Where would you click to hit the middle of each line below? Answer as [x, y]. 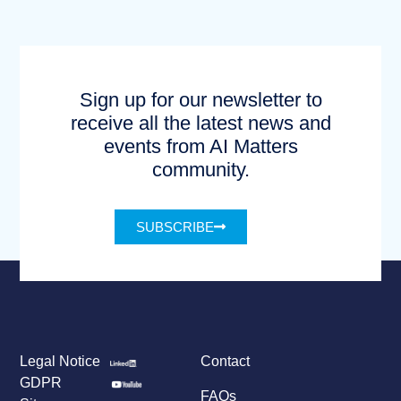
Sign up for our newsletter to [200, 100]
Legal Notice [60, 362]
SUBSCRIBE [175, 227]
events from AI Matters [200, 147]
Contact [225, 362]
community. [200, 170]
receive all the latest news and [200, 124]
